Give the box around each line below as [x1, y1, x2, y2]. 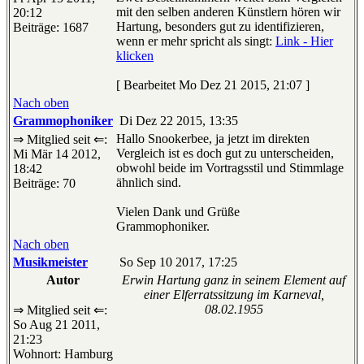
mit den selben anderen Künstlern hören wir [116, 5, 340, 19]
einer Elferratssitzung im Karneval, [143, 288, 324, 302]
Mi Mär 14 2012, [13, 147, 101, 162]
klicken [116, 49, 154, 63]
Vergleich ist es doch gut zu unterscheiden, [116, 146, 334, 161]
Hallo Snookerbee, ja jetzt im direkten [116, 132, 310, 146]
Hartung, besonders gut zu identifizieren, [116, 19, 324, 34]
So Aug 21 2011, [13, 318, 100, 332]
